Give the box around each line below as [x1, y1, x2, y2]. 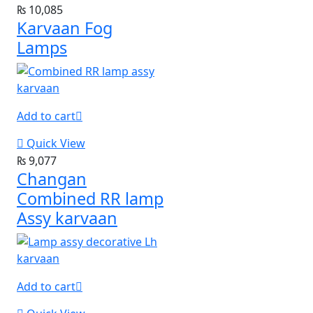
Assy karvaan [17, 207, 117, 230]
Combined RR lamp [17, 187, 163, 210]
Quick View [27, 136, 85, 152]
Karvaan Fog [17, 17, 112, 40]
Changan [17, 168, 87, 191]
